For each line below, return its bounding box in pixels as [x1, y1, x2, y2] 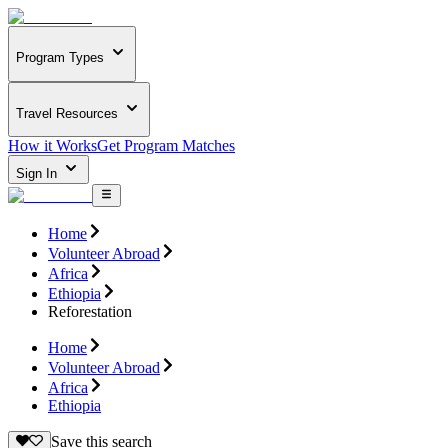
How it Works [8, 137, 97, 155]
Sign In [16, 166, 61, 182]
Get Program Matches [97, 137, 235, 155]
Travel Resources [16, 105, 118, 121]
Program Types [16, 50, 104, 66]
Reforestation [48, 302, 132, 320]
